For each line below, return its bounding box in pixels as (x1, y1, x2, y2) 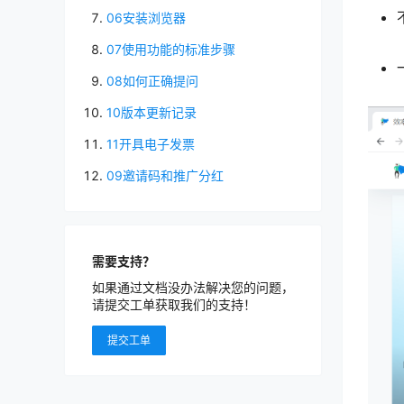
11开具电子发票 (106, 136, 195, 151)
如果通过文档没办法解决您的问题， (92, 280, 294, 295)
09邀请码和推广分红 (106, 168, 224, 183)
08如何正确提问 (106, 73, 198, 88)
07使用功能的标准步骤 (106, 41, 235, 57)
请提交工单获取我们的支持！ (92, 297, 256, 312)
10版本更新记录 (106, 105, 197, 120)
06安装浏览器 (106, 10, 186, 25)
